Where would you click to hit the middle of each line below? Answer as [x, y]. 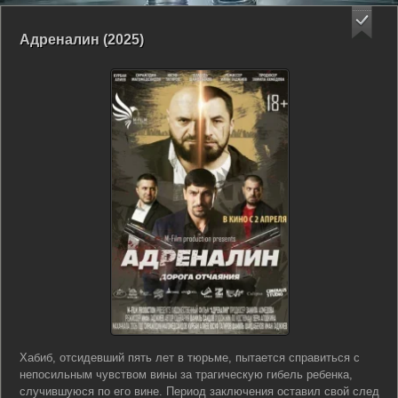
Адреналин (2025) [82, 40]
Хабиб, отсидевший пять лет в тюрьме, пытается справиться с [190, 358]
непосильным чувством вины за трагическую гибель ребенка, [186, 374]
